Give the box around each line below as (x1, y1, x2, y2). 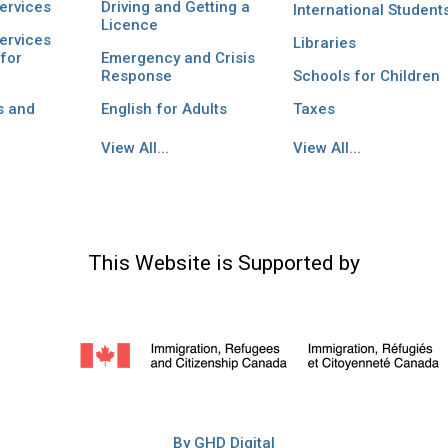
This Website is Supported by (87, 250, 360, 275)
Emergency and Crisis (100, 49, 255, 68)
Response (100, 67, 172, 86)
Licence (100, 16, 158, 35)
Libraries (292, 34, 356, 53)
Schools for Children (292, 67, 440, 86)
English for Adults (100, 100, 227, 119)
